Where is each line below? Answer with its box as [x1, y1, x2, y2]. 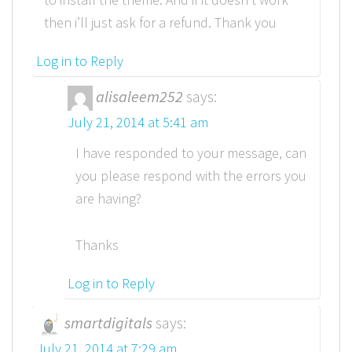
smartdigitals [64, 312, 152, 332]
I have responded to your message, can [75, 143, 306, 162]
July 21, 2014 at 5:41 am [68, 112, 208, 131]
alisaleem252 [96, 86, 183, 106]
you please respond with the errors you [75, 166, 306, 185]
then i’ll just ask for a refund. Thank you [44, 13, 277, 31]
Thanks [75, 235, 119, 254]
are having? [75, 189, 141, 207]
